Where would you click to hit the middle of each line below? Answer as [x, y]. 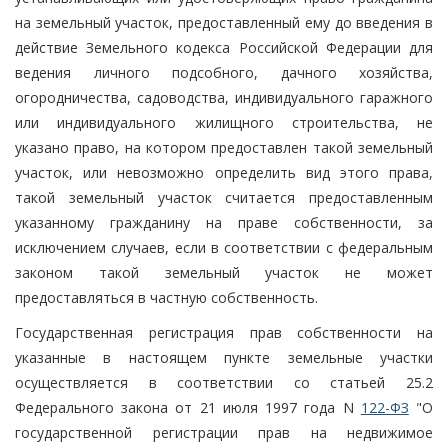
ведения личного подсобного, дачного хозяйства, [224, 72]
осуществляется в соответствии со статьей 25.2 [224, 382]
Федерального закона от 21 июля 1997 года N [188, 407]
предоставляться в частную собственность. [166, 297]
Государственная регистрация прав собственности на [224, 332]
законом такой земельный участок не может [224, 272]
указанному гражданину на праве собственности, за [224, 222]
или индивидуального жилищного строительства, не [224, 122]
